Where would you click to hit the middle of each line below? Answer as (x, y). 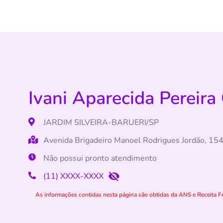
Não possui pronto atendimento (100, 158)
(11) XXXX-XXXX (73, 176)
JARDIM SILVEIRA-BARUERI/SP (101, 122)
